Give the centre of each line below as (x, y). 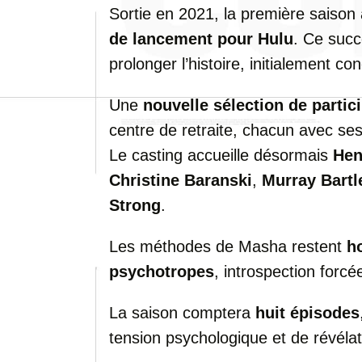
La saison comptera (182, 313)
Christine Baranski (181, 180)
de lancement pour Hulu (201, 39)
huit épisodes (307, 313)
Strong (135, 205)
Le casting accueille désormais (221, 155)
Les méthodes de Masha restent (228, 246)
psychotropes (162, 271)
